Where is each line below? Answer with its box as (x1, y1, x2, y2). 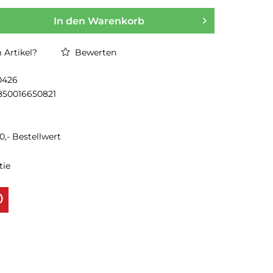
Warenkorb (87, 15, 144, 27)
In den (53, 15, 85, 27)
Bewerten (73, 47, 116, 58)
